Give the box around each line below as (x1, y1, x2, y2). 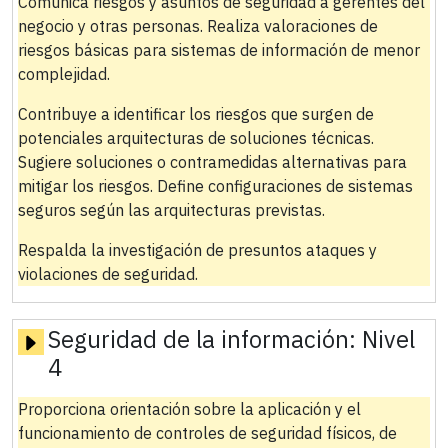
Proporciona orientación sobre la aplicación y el (17, 399, 361, 420)
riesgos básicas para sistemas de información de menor (17, 40, 420, 61)
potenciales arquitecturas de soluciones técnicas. (17, 128, 374, 149)
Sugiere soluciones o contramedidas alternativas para (17, 152, 407, 173)
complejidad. (17, 64, 110, 85)
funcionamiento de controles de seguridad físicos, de (17, 423, 397, 444)
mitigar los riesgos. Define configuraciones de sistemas (17, 176, 413, 197)
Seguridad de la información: (47, 324, 362, 355)
